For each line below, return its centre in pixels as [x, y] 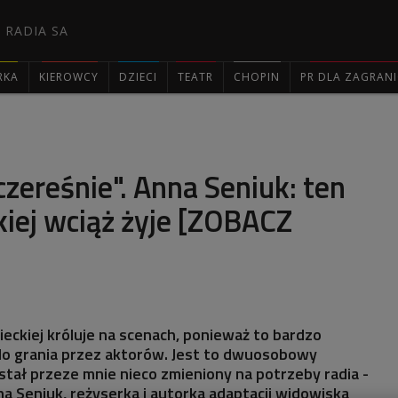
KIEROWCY [69, 77]
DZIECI [138, 77]
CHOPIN [257, 77]
